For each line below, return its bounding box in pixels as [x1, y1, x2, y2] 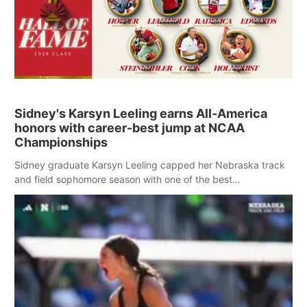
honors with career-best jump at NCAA [14, 121, 245, 136]
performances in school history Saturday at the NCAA [14, 188, 254, 200]
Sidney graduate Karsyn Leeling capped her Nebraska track [14, 159, 285, 171]
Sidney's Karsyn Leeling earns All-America [14, 106, 267, 121]
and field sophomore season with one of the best [14, 173, 232, 186]
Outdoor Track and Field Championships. [14, 202, 197, 214]
